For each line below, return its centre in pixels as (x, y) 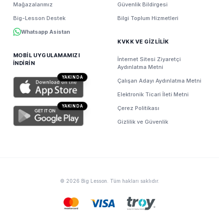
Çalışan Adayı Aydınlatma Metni (159, 81)
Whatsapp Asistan (45, 32)
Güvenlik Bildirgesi (142, 4)
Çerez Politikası (138, 108)
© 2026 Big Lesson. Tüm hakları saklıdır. (109, 181)
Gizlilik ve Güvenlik (142, 122)
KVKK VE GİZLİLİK (143, 42)
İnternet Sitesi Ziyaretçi (149, 59)
